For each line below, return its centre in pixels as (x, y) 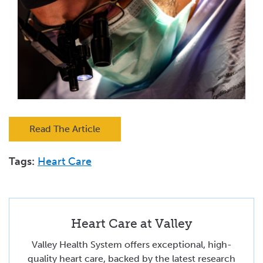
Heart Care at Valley (131, 223)
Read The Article (65, 129)
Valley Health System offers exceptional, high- (131, 245)
